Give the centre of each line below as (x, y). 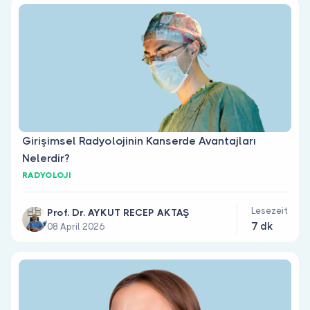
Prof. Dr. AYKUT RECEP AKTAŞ (118, 212)
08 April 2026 (76, 227)
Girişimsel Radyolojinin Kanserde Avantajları (139, 141)
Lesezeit (270, 211)
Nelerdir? (46, 158)
